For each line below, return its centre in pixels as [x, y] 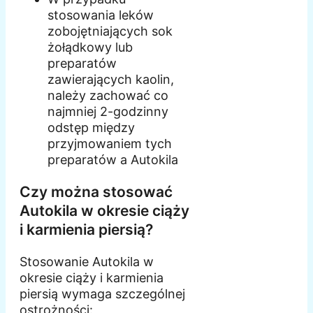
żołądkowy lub [90, 48]
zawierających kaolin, [111, 80]
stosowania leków [101, 15]
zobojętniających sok [110, 31]
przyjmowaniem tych [110, 144]
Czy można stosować [96, 192]
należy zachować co [108, 96]
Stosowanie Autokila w [87, 262]
